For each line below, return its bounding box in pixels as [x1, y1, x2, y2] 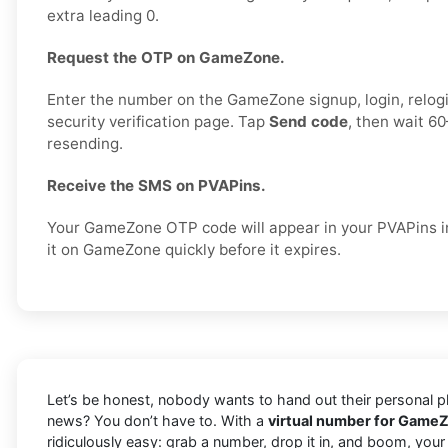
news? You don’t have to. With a [47, 412, 268, 430]
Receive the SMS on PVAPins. [47, 176, 266, 196]
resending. [47, 134, 123, 154]
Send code [269, 112, 348, 132]
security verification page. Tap [47, 112, 269, 132]
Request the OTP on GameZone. [47, 48, 285, 68]
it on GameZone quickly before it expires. [47, 240, 341, 260]
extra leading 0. [47, 6, 159, 26]
